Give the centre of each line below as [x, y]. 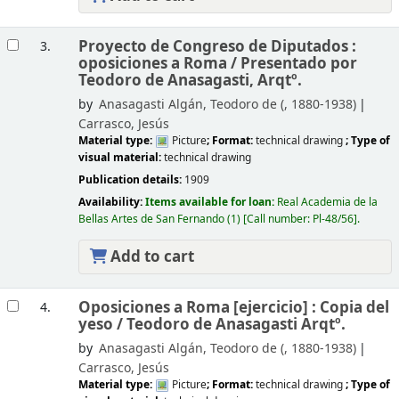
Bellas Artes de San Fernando [151, 220]
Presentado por [298, 63]
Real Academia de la [327, 203]
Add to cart [150, 257]
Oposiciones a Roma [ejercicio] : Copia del [233, 307]
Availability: [111, 203]
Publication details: [131, 179]
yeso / [102, 324]
